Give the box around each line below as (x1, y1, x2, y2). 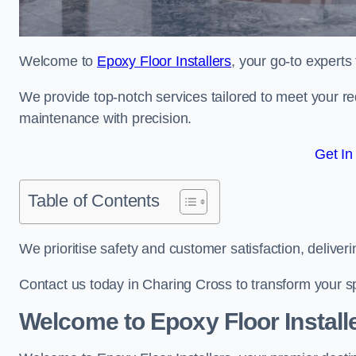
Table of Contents (28, 191, 160, 211)
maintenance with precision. (19, 110, 192, 126)
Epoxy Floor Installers (97, 53, 232, 69)
